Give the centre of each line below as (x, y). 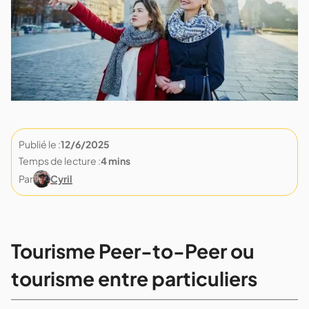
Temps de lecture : (60, 161)
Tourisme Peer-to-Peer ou (133, 251)
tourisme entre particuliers (134, 279)
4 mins (116, 161)
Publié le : (40, 144)
